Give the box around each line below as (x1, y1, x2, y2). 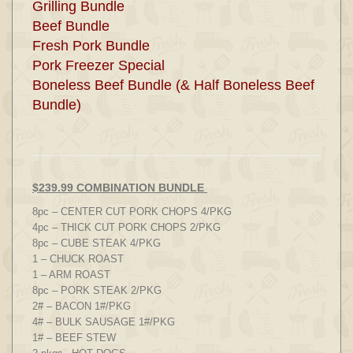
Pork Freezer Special (32, 58, 165, 73)
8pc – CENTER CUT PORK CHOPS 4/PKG (32, 206, 232, 217)
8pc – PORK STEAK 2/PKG (32, 284, 162, 296)
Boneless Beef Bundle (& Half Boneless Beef (32, 77, 314, 93)
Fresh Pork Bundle (32, 38, 150, 54)
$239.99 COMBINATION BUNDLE (32, 181, 207, 194)
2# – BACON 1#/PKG (32, 300, 131, 312)
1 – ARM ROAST (32, 269, 110, 281)
